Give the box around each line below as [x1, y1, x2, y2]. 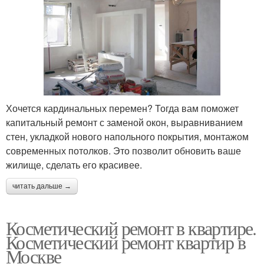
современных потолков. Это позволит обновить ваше [6, 143, 241, 157]
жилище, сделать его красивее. [6, 157, 142, 171]
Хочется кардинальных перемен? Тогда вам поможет [6, 101, 239, 115]
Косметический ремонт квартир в [6, 229, 245, 255]
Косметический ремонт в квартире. [6, 214, 256, 240]
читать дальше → [12, 181, 71, 190]
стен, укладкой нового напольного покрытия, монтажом [6, 129, 249, 143]
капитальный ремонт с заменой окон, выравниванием [6, 115, 243, 129]
